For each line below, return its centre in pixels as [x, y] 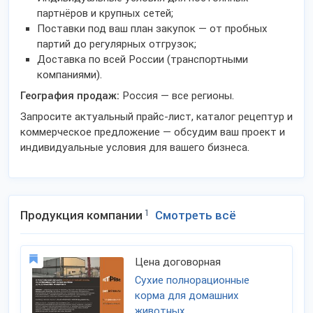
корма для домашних [187, 296]
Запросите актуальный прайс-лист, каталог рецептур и [156, 117]
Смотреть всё [196, 215]
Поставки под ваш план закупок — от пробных [152, 29]
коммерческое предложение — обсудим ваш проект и [153, 132]
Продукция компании [81, 215]
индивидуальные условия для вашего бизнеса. [135, 147]
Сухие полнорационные [192, 280]
